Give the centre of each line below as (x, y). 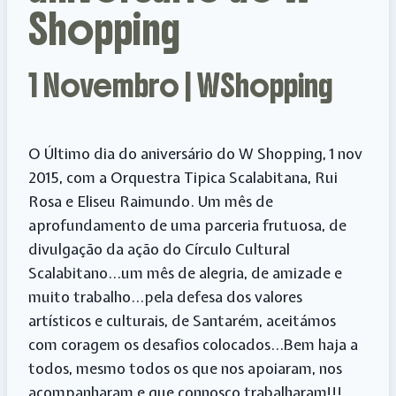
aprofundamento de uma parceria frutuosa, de (187, 225)
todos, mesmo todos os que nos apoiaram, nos (185, 368)
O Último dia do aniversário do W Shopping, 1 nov (195, 153)
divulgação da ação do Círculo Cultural (159, 248)
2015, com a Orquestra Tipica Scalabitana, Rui (183, 177)
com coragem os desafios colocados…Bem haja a (193, 344)
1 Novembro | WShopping (181, 85)
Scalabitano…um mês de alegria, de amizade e (185, 272)
